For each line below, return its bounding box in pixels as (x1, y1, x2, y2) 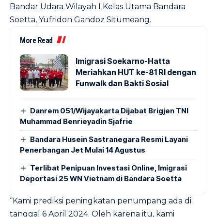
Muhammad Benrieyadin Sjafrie (20, 116, 133, 126)
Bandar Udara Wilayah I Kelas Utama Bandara (10, 1, 186, 11)
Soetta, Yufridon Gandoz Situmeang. (10, 15, 151, 24)
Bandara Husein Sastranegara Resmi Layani (30, 134, 188, 144)
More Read (20, 35, 53, 45)
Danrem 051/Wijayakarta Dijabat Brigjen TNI (30, 106, 189, 115)
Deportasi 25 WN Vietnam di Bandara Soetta (20, 173, 182, 183)
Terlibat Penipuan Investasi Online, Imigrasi (30, 163, 187, 172)
